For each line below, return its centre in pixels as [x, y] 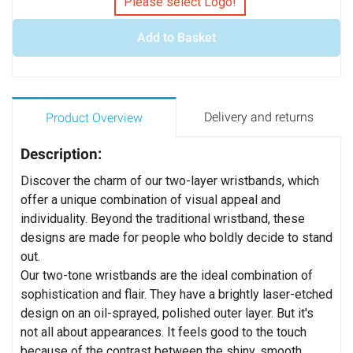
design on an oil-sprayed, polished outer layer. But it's [167, 313]
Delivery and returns [259, 117]
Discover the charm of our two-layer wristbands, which [170, 181]
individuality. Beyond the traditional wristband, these [163, 219]
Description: [61, 154]
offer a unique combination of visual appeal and [150, 200]
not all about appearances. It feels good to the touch [163, 332]
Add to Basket [176, 37]
